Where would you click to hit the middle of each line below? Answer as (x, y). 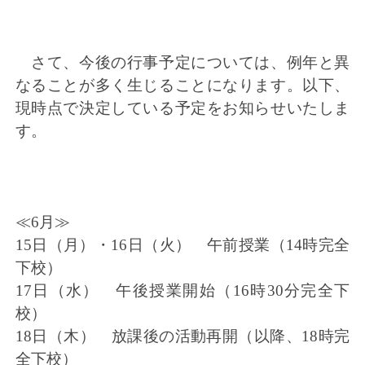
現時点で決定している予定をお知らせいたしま (182, 108)
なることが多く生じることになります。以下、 (182, 86)
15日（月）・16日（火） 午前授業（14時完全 (182, 245)
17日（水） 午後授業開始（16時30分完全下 (182, 291)
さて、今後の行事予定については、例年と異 (182, 63)
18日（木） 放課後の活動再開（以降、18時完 (182, 336)
